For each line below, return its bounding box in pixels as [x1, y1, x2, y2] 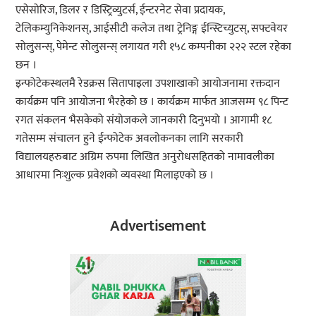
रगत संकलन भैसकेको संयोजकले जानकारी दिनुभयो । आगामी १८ [16, 110, 272, 130]
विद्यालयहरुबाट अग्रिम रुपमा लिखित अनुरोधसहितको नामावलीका [16, 147, 275, 166]
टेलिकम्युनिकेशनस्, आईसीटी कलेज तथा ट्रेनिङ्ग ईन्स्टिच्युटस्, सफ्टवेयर [16, 18, 288, 38]
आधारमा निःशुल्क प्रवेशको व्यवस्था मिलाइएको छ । [16, 165, 214, 185]
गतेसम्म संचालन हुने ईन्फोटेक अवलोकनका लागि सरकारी [16, 128, 244, 148]
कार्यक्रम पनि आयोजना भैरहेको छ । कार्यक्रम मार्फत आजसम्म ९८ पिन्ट [16, 92, 289, 111]
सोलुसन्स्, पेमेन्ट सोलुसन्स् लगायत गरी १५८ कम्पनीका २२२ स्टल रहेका [16, 37, 292, 56]
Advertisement [110, 212, 206, 239]
